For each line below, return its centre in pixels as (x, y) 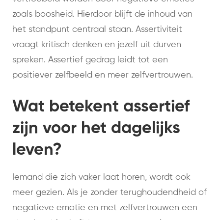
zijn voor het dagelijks (96, 129)
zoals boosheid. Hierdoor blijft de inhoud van (102, 14)
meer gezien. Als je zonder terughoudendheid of (110, 193)
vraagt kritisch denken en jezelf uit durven (97, 45)
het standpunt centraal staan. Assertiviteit (97, 30)
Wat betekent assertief (101, 107)
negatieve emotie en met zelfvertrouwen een (105, 208)
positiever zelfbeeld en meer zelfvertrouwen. (103, 75)
